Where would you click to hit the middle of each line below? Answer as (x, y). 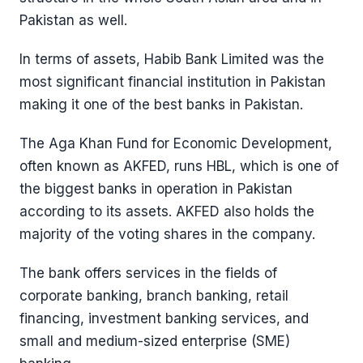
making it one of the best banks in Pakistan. (161, 105)
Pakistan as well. (73, 20)
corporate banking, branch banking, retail (154, 296)
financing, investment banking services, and (164, 318)
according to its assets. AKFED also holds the (167, 211)
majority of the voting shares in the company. (167, 234)
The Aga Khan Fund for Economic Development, (176, 143)
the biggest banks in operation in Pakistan (156, 189)
